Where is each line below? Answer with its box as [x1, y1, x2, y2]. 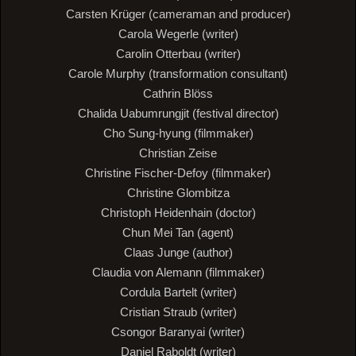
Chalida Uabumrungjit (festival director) [77, 106, 279, 121]
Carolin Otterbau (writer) [115, 47, 241, 61]
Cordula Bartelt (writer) [119, 285, 237, 300]
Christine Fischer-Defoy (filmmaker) [85, 166, 271, 180]
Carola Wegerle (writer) [118, 27, 238, 41]
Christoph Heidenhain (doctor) [100, 206, 256, 220]
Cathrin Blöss [143, 87, 213, 101]
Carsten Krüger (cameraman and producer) [65, 7, 291, 21]
